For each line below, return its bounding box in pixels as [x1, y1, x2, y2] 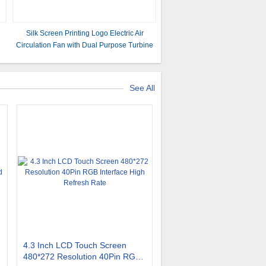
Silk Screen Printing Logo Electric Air [26, 29, 144, 37]
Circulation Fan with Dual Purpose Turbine [16, 41, 154, 49]
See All [129, 83, 155, 93]
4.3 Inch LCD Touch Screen [23, 240, 126, 250]
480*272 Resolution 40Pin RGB [23, 252, 141, 261]
